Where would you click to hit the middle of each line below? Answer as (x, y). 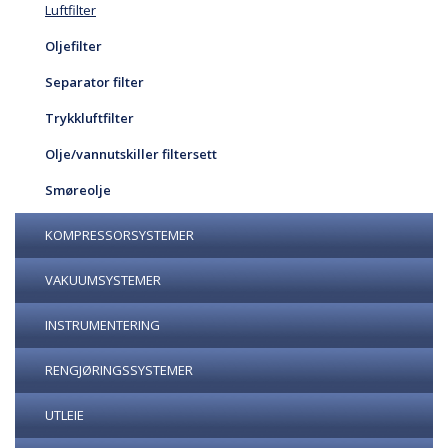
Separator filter (94, 82)
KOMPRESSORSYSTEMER (119, 235)
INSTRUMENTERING (102, 325)
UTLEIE (64, 415)
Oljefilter (73, 46)
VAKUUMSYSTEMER (103, 280)
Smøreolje (78, 190)
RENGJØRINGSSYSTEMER (119, 370)
